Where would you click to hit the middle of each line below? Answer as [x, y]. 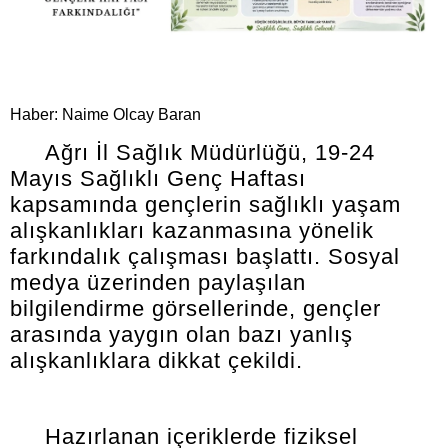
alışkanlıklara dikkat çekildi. [156, 361]
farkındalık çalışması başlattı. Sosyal [205, 257]
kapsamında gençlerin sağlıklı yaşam [205, 205]
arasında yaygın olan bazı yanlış [181, 335]
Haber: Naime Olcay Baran [105, 115]
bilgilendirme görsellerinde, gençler [195, 309]
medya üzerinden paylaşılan [158, 283]
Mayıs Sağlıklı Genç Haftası [158, 179]
